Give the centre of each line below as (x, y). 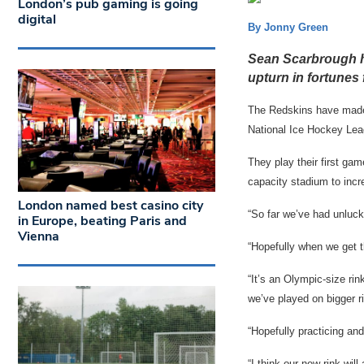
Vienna (39, 237)
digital (37, 19)
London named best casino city (110, 206)
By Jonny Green (288, 28)
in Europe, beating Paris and (102, 221)
